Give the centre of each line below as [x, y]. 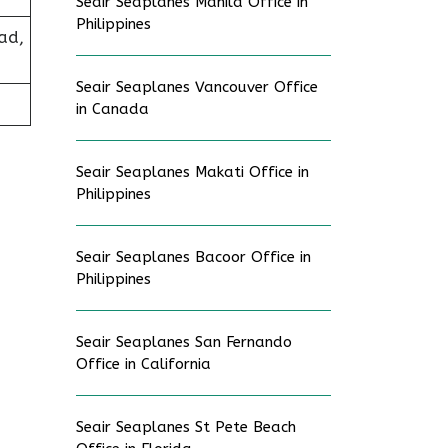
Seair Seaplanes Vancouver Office [197, 87]
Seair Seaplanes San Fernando [184, 342]
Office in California [143, 364]
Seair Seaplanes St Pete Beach [186, 427]
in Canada [112, 109]
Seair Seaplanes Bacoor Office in [193, 257]
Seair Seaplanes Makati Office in [192, 172]
